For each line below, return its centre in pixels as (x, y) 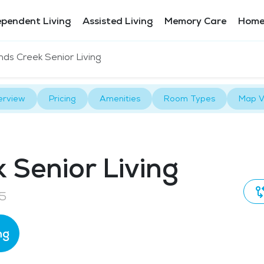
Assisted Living (118, 21)
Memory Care (195, 21)
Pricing (62, 98)
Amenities (120, 98)
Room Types (189, 98)
